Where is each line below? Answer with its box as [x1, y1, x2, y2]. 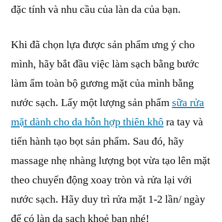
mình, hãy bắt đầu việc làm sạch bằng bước [11, 57, 199, 71]
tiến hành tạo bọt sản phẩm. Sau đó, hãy [11, 134, 184, 149]
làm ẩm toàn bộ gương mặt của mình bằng [11, 76, 194, 91]
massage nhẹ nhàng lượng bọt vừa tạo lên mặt [11, 154, 210, 168]
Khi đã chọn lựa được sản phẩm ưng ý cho [11, 38, 195, 52]
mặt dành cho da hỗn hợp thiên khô [11, 115, 164, 129]
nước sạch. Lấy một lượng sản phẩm [11, 96, 172, 110]
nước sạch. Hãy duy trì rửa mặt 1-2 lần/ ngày [11, 192, 205, 207]
